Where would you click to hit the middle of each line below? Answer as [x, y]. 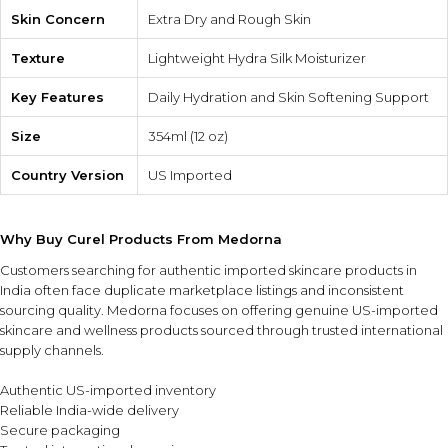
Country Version [67, 175]
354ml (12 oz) [188, 136]
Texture [38, 58]
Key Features [57, 97]
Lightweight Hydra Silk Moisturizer [257, 58]
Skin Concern [58, 19]
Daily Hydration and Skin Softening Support [288, 97]
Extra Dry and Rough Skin [229, 19]
